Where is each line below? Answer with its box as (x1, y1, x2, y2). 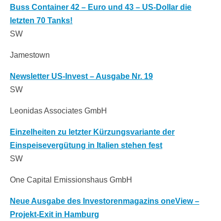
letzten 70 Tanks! (10, 16, 73, 25)
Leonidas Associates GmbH (10, 107, 107, 115)
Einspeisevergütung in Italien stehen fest (10, 141, 162, 150)
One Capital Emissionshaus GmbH (10, 176, 132, 184)
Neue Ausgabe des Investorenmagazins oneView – (10, 197, 199, 206)
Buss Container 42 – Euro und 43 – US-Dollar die (10, 3, 191, 12)
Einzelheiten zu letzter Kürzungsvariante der (10, 128, 175, 137)
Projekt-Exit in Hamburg (10, 210, 99, 219)
